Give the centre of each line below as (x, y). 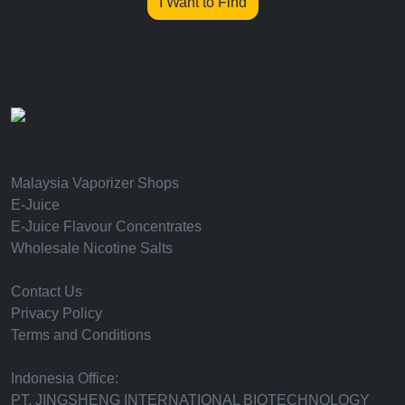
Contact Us (47, 292)
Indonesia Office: (65, 379)
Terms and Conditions (81, 335)
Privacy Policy (57, 314)
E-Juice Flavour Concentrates (106, 227)
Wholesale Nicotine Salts (92, 249)
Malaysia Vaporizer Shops (95, 184)
